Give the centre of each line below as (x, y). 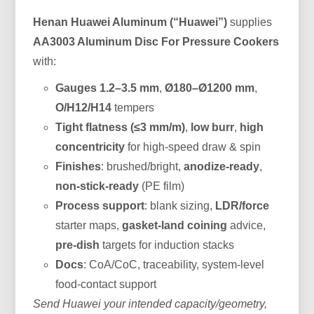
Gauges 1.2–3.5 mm (108, 88)
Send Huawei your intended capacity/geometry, (150, 303)
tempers (133, 107)
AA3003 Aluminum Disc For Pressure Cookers (156, 41)
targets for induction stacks (167, 245)
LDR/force (243, 205)
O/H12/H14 (84, 107)
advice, (247, 225)
